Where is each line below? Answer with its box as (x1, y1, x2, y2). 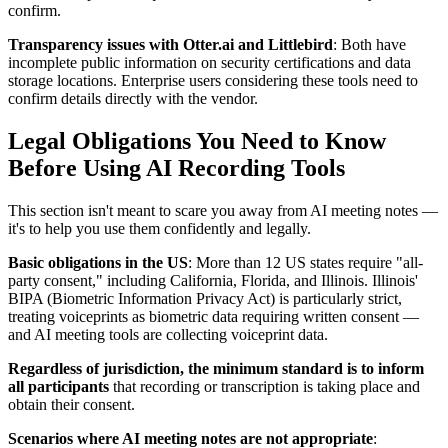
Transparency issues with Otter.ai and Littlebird (8, 36, 333, 54)
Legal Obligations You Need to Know (8, 128, 386, 155)
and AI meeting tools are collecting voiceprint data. (8, 326, 328, 344)
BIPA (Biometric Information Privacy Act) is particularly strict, (8, 290, 402, 308)
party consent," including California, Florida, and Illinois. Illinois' (8, 272, 418, 290)
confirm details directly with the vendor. (8, 90, 258, 108)
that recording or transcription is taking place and (109, 378, 420, 396)
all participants (8, 378, 109, 396)
